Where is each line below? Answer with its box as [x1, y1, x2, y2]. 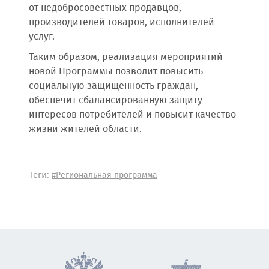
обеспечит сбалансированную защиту [29, 93, 202, 108]
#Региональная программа [52, 169, 157, 182]
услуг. [29, 29, 55, 44]
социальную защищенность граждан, [29, 79, 198, 94]
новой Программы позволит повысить [29, 64, 203, 79]
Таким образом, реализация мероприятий [29, 50, 223, 65]
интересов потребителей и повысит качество [29, 107, 236, 122]
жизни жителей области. [29, 122, 142, 137]
